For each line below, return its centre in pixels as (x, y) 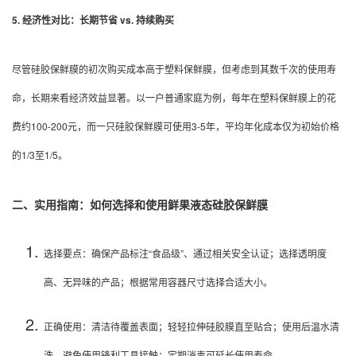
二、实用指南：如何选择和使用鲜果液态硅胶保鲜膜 (140, 205)
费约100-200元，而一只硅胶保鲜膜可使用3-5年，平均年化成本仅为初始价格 (176, 126)
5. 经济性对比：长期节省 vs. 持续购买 (93, 20)
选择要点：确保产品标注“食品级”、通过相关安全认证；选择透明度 (185, 253)
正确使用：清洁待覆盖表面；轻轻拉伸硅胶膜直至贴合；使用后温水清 (192, 327)
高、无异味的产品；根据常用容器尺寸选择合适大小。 (158, 282)
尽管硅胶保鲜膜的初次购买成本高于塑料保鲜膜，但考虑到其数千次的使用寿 (174, 68)
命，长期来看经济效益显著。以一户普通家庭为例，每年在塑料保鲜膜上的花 (174, 97)
